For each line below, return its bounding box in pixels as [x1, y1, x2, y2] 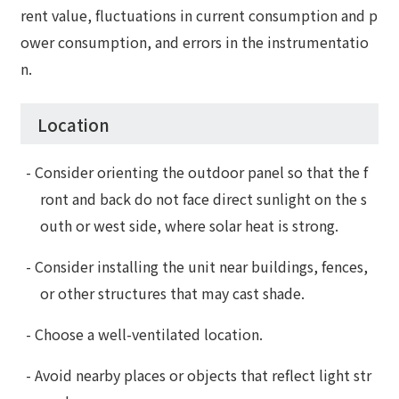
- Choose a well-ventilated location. [26, 323, 264, 346]
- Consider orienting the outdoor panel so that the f [26, 161, 369, 183]
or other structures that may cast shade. [40, 282, 305, 305]
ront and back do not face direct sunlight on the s [40, 188, 368, 210]
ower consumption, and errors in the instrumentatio [20, 31, 370, 53]
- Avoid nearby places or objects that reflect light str [26, 364, 372, 387]
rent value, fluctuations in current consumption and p [20, 4, 379, 27]
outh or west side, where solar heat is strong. [40, 215, 339, 237]
